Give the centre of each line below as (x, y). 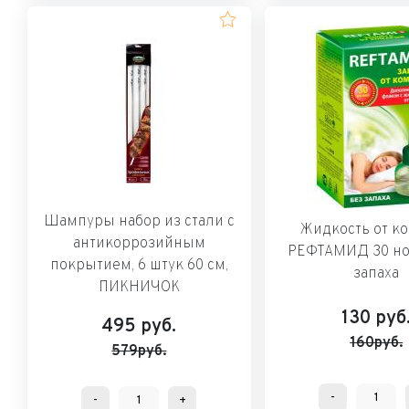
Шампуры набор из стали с (139, 221)
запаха (377, 273)
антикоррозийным (139, 243)
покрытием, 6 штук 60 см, (139, 265)
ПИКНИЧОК (139, 287)
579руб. (139, 351)
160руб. (377, 343)
